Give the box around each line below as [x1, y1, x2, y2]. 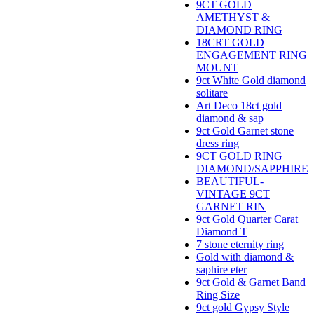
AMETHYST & [196, 11, 270, 24]
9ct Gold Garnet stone [196, 125, 294, 137]
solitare [196, 87, 228, 100]
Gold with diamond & [196, 251, 294, 264]
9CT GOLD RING [196, 150, 282, 163]
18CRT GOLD [196, 36, 264, 49]
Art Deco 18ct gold [196, 100, 282, 112]
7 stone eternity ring [196, 238, 284, 251]
